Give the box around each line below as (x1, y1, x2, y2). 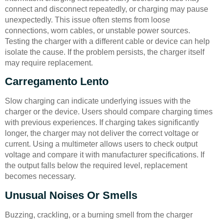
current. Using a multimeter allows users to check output (5, 140, 197, 149)
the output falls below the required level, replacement (5, 161, 187, 170)
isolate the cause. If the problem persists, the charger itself (5, 48, 204, 57)
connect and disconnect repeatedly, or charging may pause (5, 5, 208, 14)
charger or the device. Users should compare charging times (5, 108, 213, 116)
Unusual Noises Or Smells (5, 189, 137, 201)
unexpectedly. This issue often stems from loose (5, 16, 170, 24)
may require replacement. (5, 59, 93, 67)
